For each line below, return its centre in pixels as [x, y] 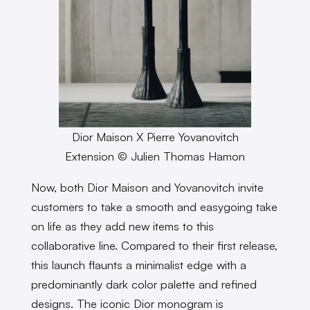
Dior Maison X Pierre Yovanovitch [155, 136]
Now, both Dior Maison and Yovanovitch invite [147, 187]
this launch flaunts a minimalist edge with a [138, 264]
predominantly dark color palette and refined [144, 284]
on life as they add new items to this [122, 226]
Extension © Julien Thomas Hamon [155, 156]
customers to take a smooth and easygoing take [154, 206]
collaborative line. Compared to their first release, [154, 245]
